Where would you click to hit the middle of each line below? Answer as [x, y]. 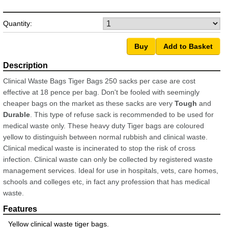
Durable [17, 114]
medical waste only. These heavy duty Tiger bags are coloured [104, 125]
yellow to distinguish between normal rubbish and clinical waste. [105, 137]
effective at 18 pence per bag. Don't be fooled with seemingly [101, 92]
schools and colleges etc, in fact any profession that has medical [106, 181]
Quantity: [18, 23]
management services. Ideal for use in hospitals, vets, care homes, [111, 170]
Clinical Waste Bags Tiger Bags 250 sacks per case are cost [99, 81]
